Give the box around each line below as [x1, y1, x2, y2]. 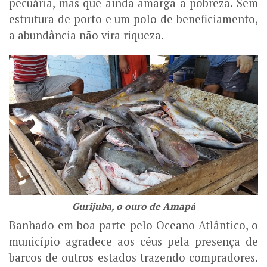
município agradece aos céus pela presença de [9, 234, 258, 249]
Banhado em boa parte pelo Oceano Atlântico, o [9, 218, 258, 233]
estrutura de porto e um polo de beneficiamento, [9, 12, 258, 27]
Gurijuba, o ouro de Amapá [72, 200, 195, 213]
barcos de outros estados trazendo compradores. [9, 250, 258, 265]
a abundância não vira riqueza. [9, 28, 164, 43]
